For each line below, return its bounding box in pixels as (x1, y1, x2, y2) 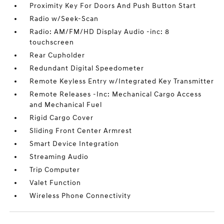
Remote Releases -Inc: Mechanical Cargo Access (29, 90, 202, 98)
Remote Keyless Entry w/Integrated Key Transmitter (29, 77, 214, 85)
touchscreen (29, 38, 74, 46)
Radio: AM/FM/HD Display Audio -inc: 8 (29, 27, 170, 36)
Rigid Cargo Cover (29, 113, 94, 122)
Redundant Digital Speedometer (29, 64, 144, 72)
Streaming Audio (29, 152, 89, 161)
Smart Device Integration (29, 139, 119, 148)
